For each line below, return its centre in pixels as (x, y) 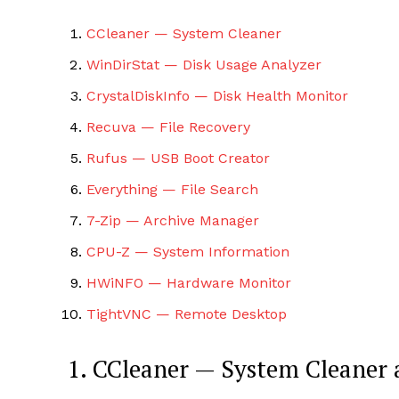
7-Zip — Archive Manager (173, 220)
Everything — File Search (172, 189)
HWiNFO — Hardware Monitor (189, 282)
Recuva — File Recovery (168, 126)
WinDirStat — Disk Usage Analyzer (204, 64)
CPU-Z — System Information (188, 251)
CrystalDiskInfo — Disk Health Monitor (217, 95)
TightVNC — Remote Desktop (187, 313)
